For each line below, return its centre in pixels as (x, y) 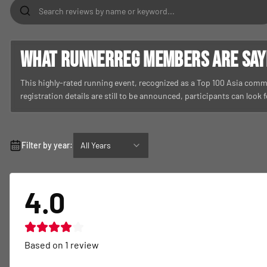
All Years (96, 145)
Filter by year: (47, 145)
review (84, 245)
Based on (45, 245)
